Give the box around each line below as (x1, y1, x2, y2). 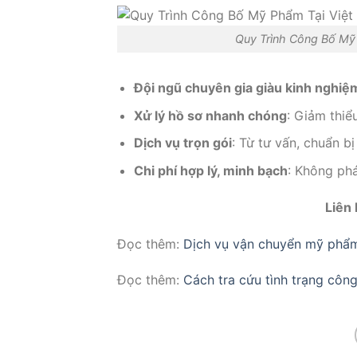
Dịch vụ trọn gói (133, 135, 232, 151)
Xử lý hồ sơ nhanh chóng (133, 107, 287, 124)
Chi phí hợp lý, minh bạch (133, 162, 288, 178)
